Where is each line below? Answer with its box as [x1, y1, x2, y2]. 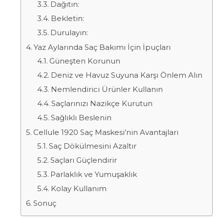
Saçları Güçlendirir [50, 155, 117, 165]
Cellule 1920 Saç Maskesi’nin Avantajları [33, 127, 178, 137]
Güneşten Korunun [49, 56, 120, 66]
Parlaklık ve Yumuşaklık [50, 169, 137, 179]
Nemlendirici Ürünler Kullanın [50, 84, 163, 94]
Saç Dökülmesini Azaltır [48, 141, 136, 151]
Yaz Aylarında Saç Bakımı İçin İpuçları [34, 42, 171, 52]
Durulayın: [50, 27, 88, 37]
